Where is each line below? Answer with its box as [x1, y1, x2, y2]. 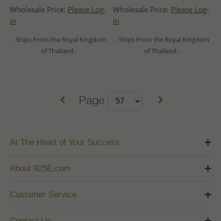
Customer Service [10, 189, 76, 199]
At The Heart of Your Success [10, 137, 119, 147]
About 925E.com [10, 163, 71, 173]
